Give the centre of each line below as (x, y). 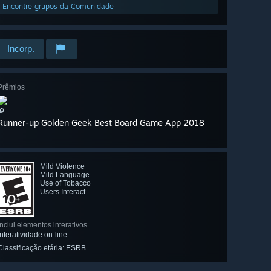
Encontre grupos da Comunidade (58, 7)
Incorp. (21, 49)
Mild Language (65, 175)
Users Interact (63, 192)
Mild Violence (62, 167)
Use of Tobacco (65, 184)
